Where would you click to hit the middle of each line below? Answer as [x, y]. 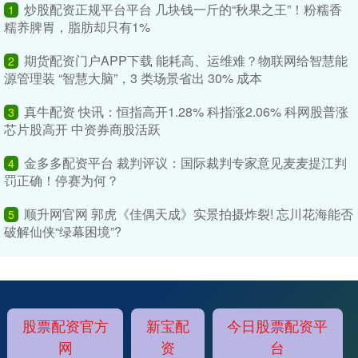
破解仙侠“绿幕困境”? [63, 232]
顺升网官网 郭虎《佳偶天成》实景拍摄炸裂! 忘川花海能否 [189, 214]
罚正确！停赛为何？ [62, 181]
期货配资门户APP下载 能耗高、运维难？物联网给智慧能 [186, 61]
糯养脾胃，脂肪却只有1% [77, 27]
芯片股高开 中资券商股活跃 [82, 129]
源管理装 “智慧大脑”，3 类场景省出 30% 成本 [133, 78]
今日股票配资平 [278, 326]
